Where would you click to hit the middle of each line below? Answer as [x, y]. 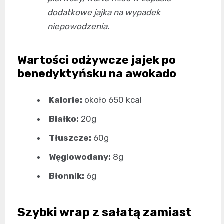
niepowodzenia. [78, 27]
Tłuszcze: [70, 138]
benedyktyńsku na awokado [97, 74]
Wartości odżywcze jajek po [97, 60]
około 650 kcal [112, 100]
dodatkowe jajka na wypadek [104, 13]
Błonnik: [67, 176]
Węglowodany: [80, 157]
